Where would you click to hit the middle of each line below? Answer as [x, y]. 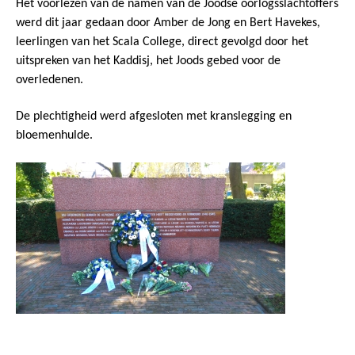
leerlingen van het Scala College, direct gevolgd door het [162, 42]
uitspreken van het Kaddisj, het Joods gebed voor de [148, 61]
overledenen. [50, 80]
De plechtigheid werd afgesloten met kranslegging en [154, 117]
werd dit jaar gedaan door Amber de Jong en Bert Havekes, [168, 23]
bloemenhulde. [54, 136]
